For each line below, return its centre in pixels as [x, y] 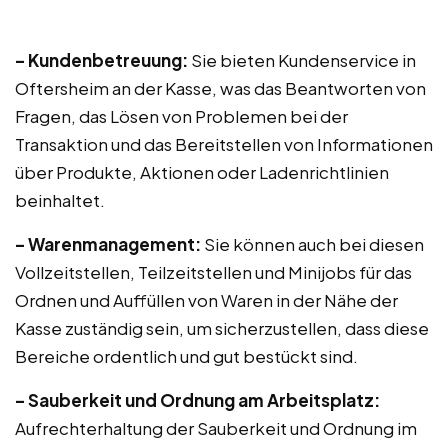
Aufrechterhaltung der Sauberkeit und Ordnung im [216, 428]
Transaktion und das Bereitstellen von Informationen [224, 144]
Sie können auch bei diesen [312, 244]
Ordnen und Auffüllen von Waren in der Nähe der [206, 300]
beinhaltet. [60, 200]
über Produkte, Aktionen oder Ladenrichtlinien [202, 172]
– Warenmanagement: [108, 244]
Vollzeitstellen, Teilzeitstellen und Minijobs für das [213, 272]
